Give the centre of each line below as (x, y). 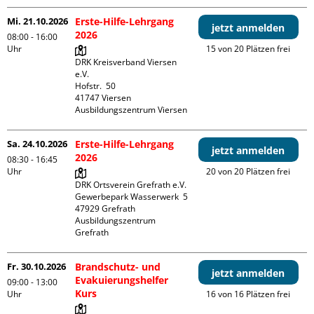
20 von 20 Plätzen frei (248, 172)
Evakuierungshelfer (122, 280)
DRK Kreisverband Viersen (126, 62)
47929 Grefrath (105, 209)
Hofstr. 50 (96, 86)
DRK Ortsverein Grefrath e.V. (131, 185)
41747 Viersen (103, 98)
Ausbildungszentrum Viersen (131, 110)
